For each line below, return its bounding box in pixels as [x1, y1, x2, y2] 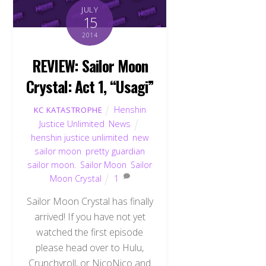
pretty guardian [85, 145, 145, 157]
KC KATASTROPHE [33, 104, 103, 115]
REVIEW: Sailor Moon [32, 53, 148, 77]
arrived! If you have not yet [34, 210, 145, 224]
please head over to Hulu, [36, 241, 144, 255]
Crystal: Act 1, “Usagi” [26, 74, 154, 97]
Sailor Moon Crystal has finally [26, 195, 153, 208]
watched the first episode [36, 226, 144, 239]
